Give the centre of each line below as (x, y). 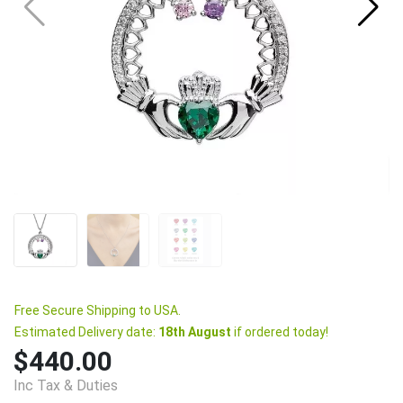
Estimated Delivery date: (86, 331)
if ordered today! (280, 331)
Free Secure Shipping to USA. (98, 310)
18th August (195, 331)
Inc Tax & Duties (66, 385)
